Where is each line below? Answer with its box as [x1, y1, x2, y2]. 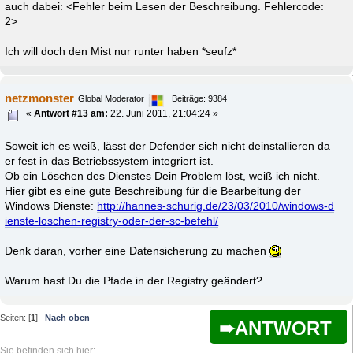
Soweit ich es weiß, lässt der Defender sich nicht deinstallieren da [5, 140, 331, 153]
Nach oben [45, 312, 90, 322]
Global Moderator [78, 93, 145, 103]
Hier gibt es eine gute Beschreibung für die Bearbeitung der [5, 185, 302, 198]
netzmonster [5, 91, 75, 105]
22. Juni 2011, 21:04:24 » [108, 109, 219, 119]
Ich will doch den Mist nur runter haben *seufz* [5, 45, 237, 58]
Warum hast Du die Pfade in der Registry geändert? [5, 275, 263, 288]
